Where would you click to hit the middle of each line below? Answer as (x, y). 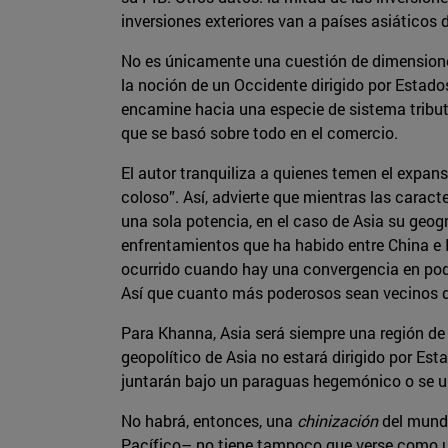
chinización (337, 421)
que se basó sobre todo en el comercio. (259, 133)
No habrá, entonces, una (209, 421)
